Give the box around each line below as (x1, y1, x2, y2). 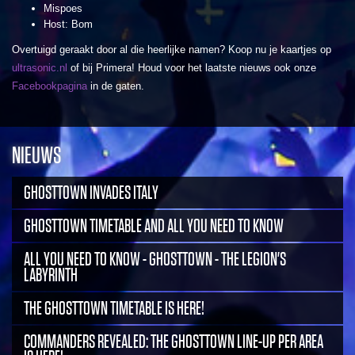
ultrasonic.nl (12, 61, 67, 74)
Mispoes (44, 2, 82, 14)
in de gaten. (87, 79, 144, 92)
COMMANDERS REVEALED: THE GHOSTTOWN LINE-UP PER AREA (24, 330, 323, 352)
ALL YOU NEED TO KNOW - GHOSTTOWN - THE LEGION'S (24, 248, 286, 269)
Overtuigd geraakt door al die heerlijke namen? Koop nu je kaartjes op (12, 43, 331, 55)
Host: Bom (44, 17, 124, 30)
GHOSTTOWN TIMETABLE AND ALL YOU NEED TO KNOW (24, 215, 284, 236)
